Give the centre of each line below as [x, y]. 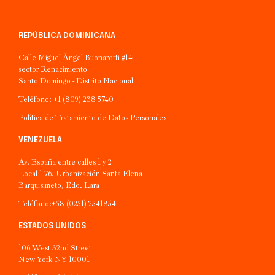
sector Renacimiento [53, 69]
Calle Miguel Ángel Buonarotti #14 [76, 57]
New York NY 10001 [54, 259]
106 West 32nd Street [55, 248]
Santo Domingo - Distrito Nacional [76, 81]
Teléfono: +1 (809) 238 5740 [66, 99]
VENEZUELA [40, 140]
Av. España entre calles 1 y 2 [65, 162]
